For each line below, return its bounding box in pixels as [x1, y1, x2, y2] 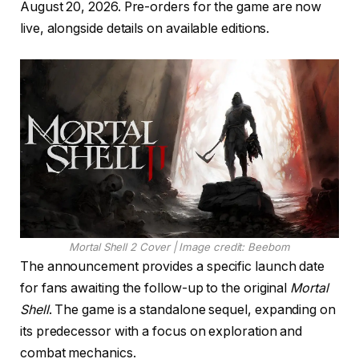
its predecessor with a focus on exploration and [20, 324, 303, 340]
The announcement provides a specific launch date [20, 259, 325, 275]
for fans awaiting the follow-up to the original [20, 280, 291, 296]
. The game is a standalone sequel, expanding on [48, 302, 336, 318]
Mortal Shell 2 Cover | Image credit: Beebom [69, 240, 290, 254]
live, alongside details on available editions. [20, 21, 270, 36]
